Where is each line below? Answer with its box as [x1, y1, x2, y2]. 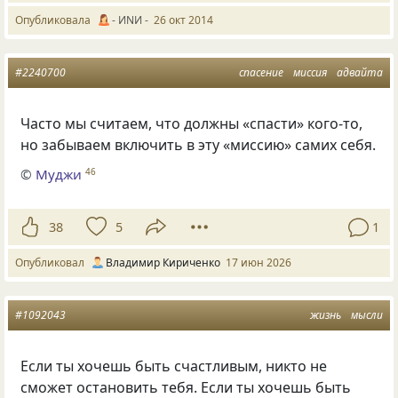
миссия [293, 65, 327, 81]
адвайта [337, 65, 383, 81]
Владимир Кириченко [106, 255, 220, 271]
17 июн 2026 [226, 255, 291, 271]
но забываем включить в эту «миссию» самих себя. [20, 135, 377, 155]
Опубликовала [15, 12, 96, 28]
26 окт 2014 [154, 12, 213, 28]
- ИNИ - [112, 12, 148, 28]
